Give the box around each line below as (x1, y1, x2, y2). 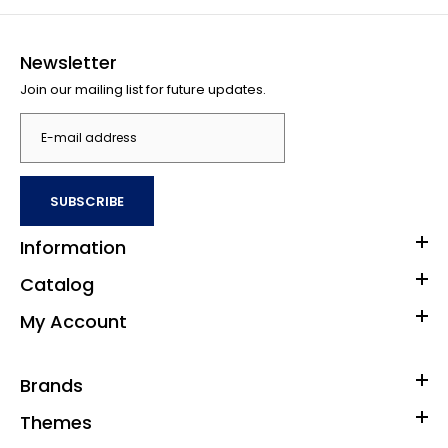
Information (20, 234, 126, 260)
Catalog (20, 271, 94, 297)
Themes (20, 409, 92, 435)
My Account (20, 308, 127, 334)
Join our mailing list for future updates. (20, 79, 266, 99)
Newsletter (20, 49, 117, 75)
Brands (20, 372, 83, 398)
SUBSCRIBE (50, 192, 124, 212)
